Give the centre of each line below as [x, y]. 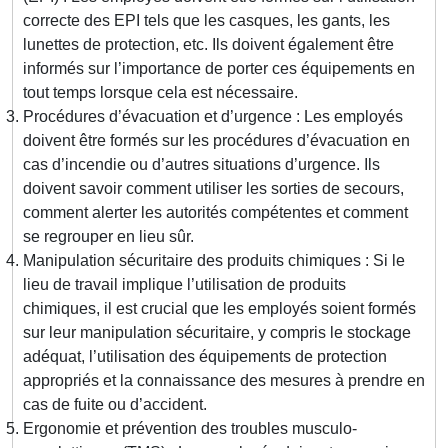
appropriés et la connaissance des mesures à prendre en [224, 381]
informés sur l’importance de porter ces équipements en [219, 69]
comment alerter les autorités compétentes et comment [215, 213]
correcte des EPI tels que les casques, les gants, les [206, 21]
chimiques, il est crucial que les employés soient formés [219, 309]
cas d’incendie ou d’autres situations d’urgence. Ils [201, 165]
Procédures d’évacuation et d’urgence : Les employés [213, 117]
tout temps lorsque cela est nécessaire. [160, 93]
